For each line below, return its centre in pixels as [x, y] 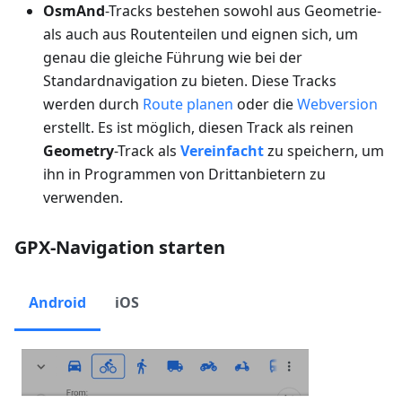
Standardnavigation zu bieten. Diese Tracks [190, 81]
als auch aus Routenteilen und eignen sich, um [201, 35]
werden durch [93, 105]
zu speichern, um [324, 151]
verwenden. [83, 198]
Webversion [337, 105]
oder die [265, 105]
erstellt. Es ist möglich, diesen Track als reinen [198, 128]
